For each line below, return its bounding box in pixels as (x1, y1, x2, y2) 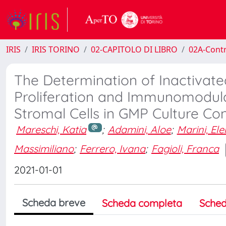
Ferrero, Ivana (80, 142, 145, 155)
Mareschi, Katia (16, 123, 86, 136)
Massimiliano (14, 142, 74, 155)
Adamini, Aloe (107, 123, 171, 136)
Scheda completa (102, 196, 182, 209)
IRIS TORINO (32, 44, 80, 55)
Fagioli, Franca (151, 142, 219, 155)
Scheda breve (22, 196, 85, 209)
